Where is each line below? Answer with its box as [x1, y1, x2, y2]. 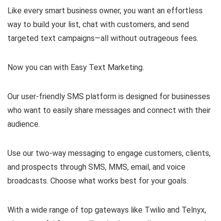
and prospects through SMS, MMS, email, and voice [7, 162, 185, 172]
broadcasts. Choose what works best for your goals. [7, 176, 188, 186]
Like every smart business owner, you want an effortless [7, 6, 203, 16]
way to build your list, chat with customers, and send [7, 20, 189, 30]
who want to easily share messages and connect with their [7, 106, 211, 115]
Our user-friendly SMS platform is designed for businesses [7, 92, 210, 102]
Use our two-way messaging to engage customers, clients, [7, 148, 211, 158]
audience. [7, 119, 40, 129]
